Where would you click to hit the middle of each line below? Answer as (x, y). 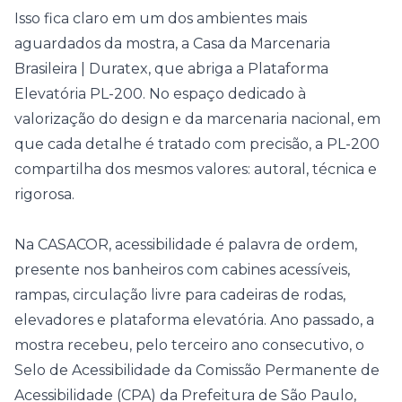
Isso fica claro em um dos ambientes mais (161, 18)
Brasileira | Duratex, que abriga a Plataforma (171, 69)
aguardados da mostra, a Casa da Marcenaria (172, 44)
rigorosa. (44, 194)
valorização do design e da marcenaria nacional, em (197, 119)
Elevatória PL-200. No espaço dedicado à (160, 94)
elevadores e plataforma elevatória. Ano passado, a (194, 320)
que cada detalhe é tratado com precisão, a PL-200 (197, 144)
